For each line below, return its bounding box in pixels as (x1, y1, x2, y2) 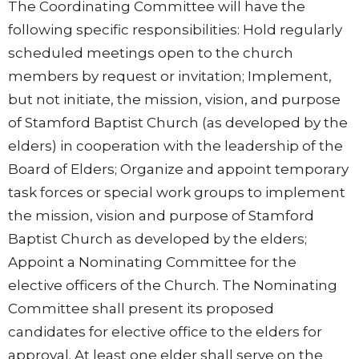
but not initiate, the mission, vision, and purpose (8, 91, 341, 108)
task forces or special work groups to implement (8, 184, 345, 201)
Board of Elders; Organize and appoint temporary (8, 161, 349, 178)
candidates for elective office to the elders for (8, 324, 322, 341)
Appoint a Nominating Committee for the (8, 254, 296, 271)
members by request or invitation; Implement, (8, 68, 332, 85)
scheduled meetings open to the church (8, 45, 293, 62)
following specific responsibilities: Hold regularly (8, 22, 342, 38)
